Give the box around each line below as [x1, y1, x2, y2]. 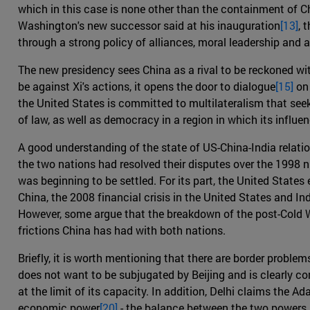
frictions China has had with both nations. [18, 223, 226, 238]
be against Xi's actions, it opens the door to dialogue [18, 79, 275, 94]
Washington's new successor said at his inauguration [18, 18, 280, 33]
